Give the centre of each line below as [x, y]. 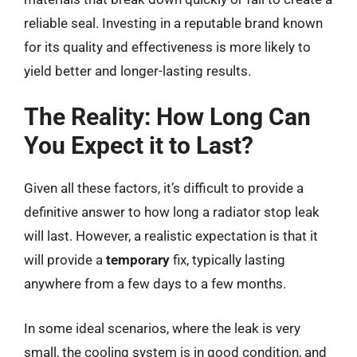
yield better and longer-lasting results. [137, 71]
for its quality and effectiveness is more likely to [167, 47]
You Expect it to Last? [139, 145]
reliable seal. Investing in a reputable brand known [173, 23]
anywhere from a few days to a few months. [155, 284]
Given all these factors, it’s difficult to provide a [164, 188]
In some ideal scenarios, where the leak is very [162, 328]
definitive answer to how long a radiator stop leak [172, 212]
